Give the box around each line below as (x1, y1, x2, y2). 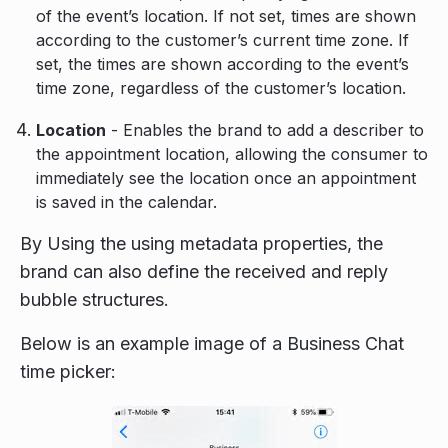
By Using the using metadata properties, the (20, 233, 383, 254)
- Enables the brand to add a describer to (106, 120, 424, 140)
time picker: (20, 361, 116, 382)
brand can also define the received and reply (20, 261, 388, 282)
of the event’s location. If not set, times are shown (36, 6, 416, 26)
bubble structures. (20, 289, 169, 310)
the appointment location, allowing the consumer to (36, 144, 428, 164)
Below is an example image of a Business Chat (20, 333, 404, 354)
